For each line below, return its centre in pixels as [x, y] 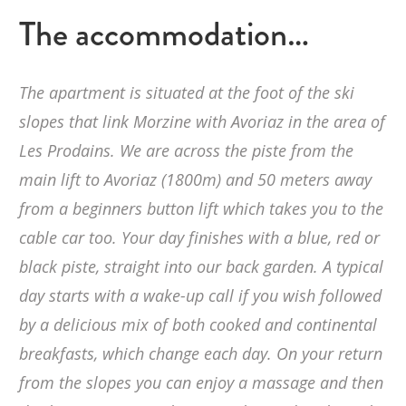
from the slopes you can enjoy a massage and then [201, 383]
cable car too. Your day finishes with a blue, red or [199, 238]
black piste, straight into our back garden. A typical [201, 267]
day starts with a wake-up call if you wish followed [200, 296]
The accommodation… [164, 34]
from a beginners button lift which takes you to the [201, 209]
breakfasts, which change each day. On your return [201, 354]
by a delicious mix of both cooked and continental [198, 325]
